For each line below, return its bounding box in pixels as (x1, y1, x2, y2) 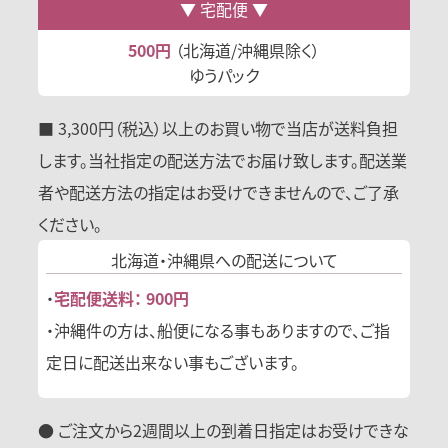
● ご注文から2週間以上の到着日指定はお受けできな (38, 417, 410, 442)
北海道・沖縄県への (110, 247, 246, 272)
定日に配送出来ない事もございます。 (46, 349, 300, 374)
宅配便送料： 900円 (54, 285, 190, 310)
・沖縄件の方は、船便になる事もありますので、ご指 (46, 317, 391, 342)
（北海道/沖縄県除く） (171, 37, 320, 62)
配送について (245, 247, 338, 272)
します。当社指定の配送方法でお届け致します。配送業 (38, 147, 408, 172)
